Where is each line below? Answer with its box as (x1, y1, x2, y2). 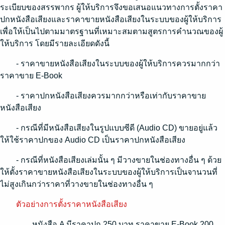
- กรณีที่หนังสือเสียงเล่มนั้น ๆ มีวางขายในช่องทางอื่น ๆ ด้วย (16, 156, 221, 164)
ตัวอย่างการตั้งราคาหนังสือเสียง (16, 200, 127, 208)
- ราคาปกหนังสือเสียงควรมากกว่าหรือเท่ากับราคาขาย (16, 91, 206, 100)
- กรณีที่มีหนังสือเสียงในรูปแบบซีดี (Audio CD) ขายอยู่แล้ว (16, 124, 217, 132)
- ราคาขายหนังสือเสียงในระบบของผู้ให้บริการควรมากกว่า (16, 59, 220, 68)
